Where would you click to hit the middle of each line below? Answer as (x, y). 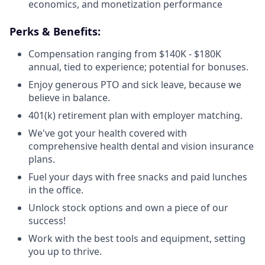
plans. (42, 159)
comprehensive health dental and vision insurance (141, 146)
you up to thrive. (65, 251)
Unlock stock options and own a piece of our (128, 208)
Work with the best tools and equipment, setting (137, 238)
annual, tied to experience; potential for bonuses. (138, 67)
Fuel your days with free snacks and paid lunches (138, 177)
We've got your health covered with (108, 133)
